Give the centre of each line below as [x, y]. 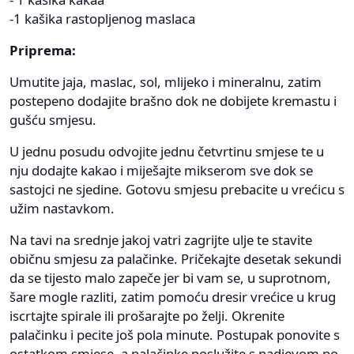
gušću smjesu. [53, 119]
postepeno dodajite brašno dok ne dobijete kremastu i [173, 100]
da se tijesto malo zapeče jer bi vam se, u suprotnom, [170, 277]
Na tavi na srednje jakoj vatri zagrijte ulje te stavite [161, 239]
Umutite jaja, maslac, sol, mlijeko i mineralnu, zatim [166, 81]
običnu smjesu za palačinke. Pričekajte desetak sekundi [175, 258]
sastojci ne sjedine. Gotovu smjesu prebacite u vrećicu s [177, 189]
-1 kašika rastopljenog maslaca [102, 18]
